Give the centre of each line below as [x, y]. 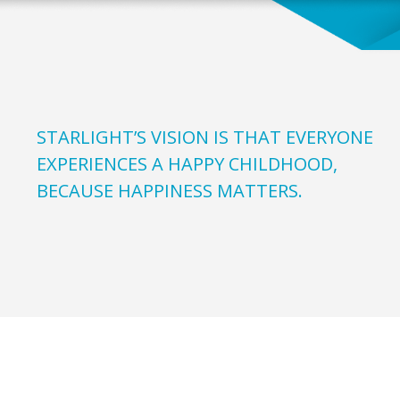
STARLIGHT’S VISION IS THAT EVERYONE [205, 137]
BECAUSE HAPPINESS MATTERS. [170, 190]
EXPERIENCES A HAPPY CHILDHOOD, [187, 163]
